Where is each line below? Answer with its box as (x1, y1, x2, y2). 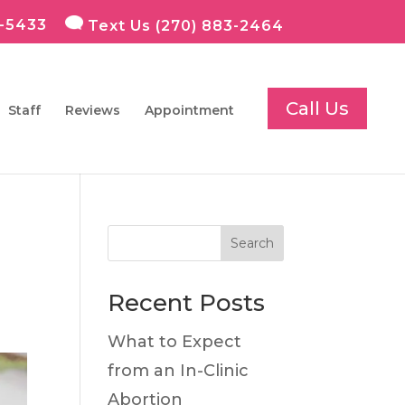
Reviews (65, 102, 120, 119)
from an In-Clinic (108, 361, 250, 381)
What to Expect (108, 332, 242, 352)
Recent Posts (108, 288, 266, 317)
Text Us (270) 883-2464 (82, 16, 284, 34)
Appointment (145, 102, 234, 119)
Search (230, 235, 274, 251)
